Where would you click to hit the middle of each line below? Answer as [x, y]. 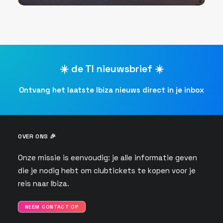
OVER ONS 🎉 [37, 136]
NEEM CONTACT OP [52, 207]
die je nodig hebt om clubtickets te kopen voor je [107, 170]
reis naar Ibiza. [44, 183]
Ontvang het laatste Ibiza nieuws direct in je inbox [111, 90]
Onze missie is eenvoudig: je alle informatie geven [108, 158]
